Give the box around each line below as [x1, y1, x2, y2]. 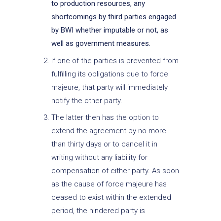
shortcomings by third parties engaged [51, 12, 176, 22]
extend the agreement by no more [51, 126, 166, 136]
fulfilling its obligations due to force [51, 69, 168, 78]
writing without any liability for [51, 153, 147, 162]
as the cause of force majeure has [51, 180, 167, 189]
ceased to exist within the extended [51, 193, 171, 202]
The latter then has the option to [51, 113, 159, 122]
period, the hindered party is [51, 206, 145, 216]
